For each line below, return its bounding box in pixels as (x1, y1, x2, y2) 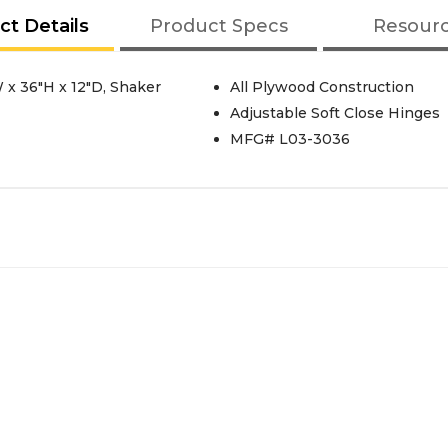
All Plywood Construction (229, 78, 414, 96)
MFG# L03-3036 (229, 130, 350, 148)
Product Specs (149, 15, 288, 37)
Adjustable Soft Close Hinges (229, 104, 440, 122)
